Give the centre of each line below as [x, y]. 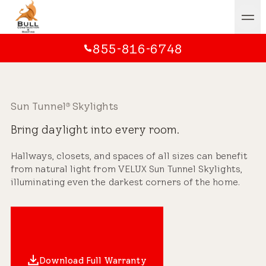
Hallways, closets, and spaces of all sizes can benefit [129, 156]
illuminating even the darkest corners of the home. [125, 182]
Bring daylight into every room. [95, 130]
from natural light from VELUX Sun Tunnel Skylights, [126, 169]
